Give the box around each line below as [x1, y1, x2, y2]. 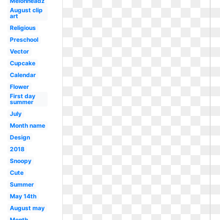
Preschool [9, 36, 38, 43]
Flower [9, 83, 29, 90]
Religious [9, 24, 36, 31]
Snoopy [9, 157, 31, 165]
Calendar [9, 71, 36, 79]
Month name [9, 122, 45, 129]
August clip [9, 6, 43, 14]
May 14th [9, 192, 36, 200]
